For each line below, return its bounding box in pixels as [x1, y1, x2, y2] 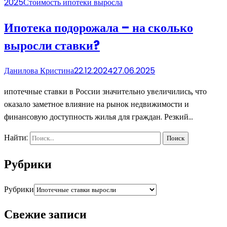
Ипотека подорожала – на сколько [4, 19, 193, 36]
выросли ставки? [4, 36, 100, 54]
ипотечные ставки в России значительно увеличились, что [4, 85, 207, 97]
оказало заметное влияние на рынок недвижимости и [4, 98, 189, 110]
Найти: [4, 131, 28, 143]
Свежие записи [4, 206, 87, 223]
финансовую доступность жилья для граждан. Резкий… [4, 110, 193, 123]
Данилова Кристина [4, 64, 74, 77]
